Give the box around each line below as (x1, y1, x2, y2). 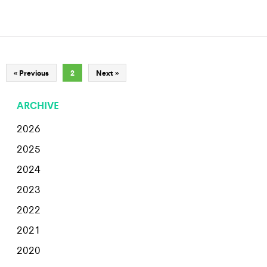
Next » (96, 67, 119, 78)
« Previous (14, 67, 49, 78)
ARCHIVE (17, 98, 59, 112)
